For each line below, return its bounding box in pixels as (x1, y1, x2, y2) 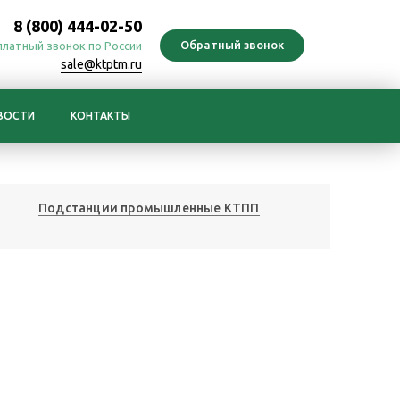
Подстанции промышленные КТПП (38, 201, 260, 215)
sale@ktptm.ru (61, 57, 142, 71)
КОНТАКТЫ (71, 110, 130, 121)
